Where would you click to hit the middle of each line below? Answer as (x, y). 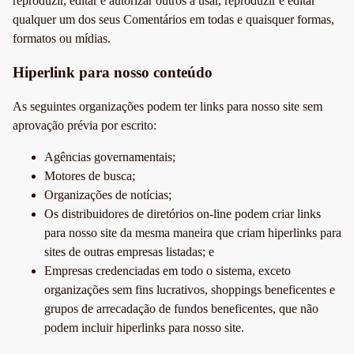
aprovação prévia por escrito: (85, 125)
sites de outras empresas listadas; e (129, 251)
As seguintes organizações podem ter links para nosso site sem (168, 106)
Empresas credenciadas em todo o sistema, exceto (168, 270)
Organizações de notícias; (108, 194)
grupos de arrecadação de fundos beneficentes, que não (181, 308)
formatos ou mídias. (62, 39)
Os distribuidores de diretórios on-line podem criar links (183, 213)
